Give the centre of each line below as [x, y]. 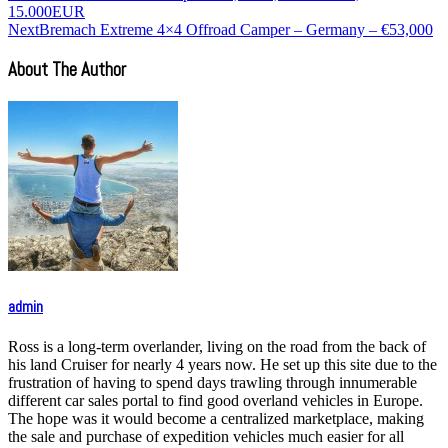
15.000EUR [46, 12]
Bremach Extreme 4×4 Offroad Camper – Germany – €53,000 [236, 30]
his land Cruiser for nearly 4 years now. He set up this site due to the [222, 365]
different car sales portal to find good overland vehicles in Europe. [215, 401]
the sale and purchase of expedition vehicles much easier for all [206, 437]
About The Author [67, 70]
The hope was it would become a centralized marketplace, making [216, 419]
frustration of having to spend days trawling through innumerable [212, 383]
